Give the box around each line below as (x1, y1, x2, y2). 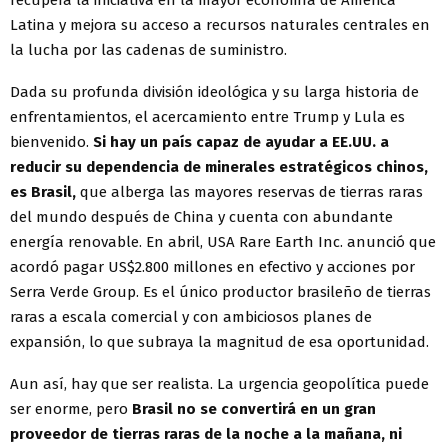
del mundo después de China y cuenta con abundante (10, 208, 393, 227)
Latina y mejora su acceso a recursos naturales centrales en (10, 16, 430, 35)
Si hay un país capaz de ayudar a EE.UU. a (93, 133, 389, 152)
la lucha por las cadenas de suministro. (10, 41, 287, 60)
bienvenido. (10, 133, 93, 152)
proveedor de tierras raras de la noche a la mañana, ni (10, 425, 402, 444)
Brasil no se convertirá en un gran (132, 400, 376, 419)
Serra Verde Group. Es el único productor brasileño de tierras (10, 283, 431, 302)
